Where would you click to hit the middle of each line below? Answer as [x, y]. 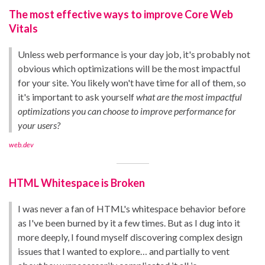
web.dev [21, 144]
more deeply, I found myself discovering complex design [130, 237]
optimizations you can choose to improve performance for [127, 111]
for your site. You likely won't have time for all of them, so [132, 82]
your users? [39, 125]
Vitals [23, 28]
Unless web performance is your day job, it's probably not [134, 54]
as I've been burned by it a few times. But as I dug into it [129, 222]
